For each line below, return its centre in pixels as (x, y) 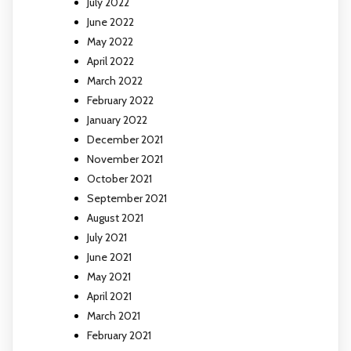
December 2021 (125, 139)
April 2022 (110, 61)
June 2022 (110, 22)
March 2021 (114, 315)
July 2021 (107, 237)
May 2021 (109, 276)
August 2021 (115, 217)
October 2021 (119, 178)
